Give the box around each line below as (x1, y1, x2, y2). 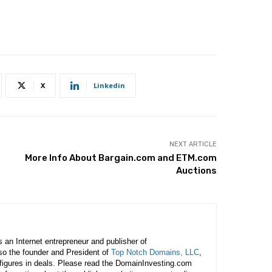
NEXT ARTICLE (169, 140, 217, 148)
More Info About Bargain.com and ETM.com (24, 152, 217, 163)
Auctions (175, 165, 217, 176)
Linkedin (93, 81, 125, 90)
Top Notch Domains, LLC (111, 248, 199, 257)
